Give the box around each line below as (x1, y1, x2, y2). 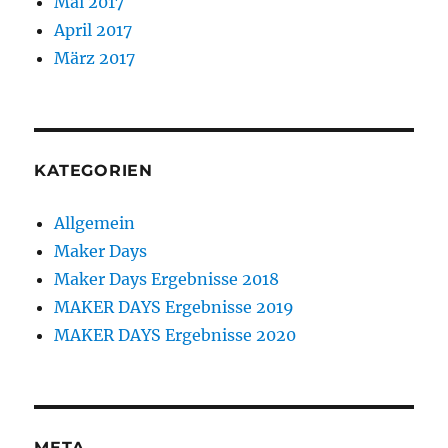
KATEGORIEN (34, 160, 153, 180)
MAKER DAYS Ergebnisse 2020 (54, 324, 297, 345)
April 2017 (54, 19, 133, 40)
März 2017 (54, 47, 136, 68)
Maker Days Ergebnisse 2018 (54, 268, 280, 289)
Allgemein (54, 212, 136, 233)
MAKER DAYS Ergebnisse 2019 (54, 296, 295, 317)
